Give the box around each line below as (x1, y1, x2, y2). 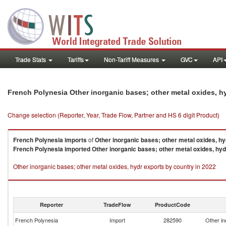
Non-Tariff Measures (104, 55, 160, 64)
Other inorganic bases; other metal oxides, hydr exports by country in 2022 (13, 162, 216, 171)
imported (65, 144, 90, 153)
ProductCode (155, 201, 190, 208)
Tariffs (68, 55, 84, 64)
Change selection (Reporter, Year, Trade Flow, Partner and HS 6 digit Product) (8, 110, 219, 119)
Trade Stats (15, 55, 47, 64)
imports (65, 135, 87, 144)
